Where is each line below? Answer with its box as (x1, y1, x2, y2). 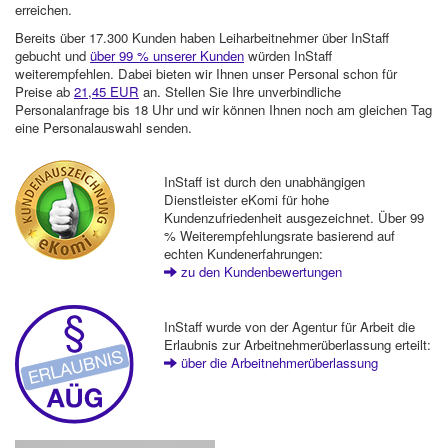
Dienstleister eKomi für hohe (164, 190, 330, 210)
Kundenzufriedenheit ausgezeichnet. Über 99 (164, 208, 425, 228)
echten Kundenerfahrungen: (164, 244, 324, 264)
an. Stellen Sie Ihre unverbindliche (139, 81, 341, 101)
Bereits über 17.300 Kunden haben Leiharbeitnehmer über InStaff (15, 27, 389, 47)
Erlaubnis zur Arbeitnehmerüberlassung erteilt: (164, 334, 432, 354)
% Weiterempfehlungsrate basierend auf (164, 226, 396, 246)
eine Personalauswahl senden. (15, 117, 192, 137)
